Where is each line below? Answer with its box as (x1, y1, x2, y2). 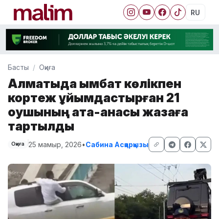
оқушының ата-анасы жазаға (8, 104, 188, 119)
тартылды (8, 118, 74, 133)
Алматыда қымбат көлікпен (8, 75, 181, 91)
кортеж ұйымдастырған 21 (8, 89, 179, 105)
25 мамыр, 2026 (28, 140, 82, 149)
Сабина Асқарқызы (85, 140, 149, 149)
